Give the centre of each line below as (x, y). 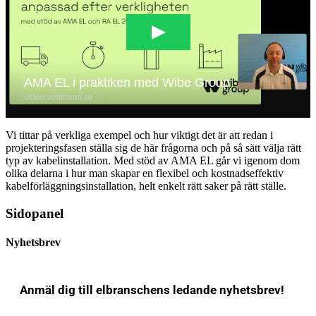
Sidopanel (35, 213)
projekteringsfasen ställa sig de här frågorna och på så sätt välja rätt (153, 147)
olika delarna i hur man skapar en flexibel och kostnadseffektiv (145, 173)
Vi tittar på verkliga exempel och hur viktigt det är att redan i (139, 135)
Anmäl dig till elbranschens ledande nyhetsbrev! (152, 290)
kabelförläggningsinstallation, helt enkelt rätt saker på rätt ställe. (146, 186)
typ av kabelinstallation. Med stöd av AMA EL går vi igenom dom (153, 160)
